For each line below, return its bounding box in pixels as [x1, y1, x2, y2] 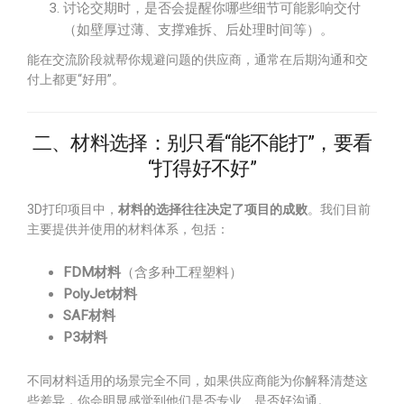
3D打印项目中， [27, 202, 118, 216]
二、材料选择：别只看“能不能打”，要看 [32, 132, 372, 154]
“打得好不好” [147, 157, 257, 179]
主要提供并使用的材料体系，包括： [27, 222, 229, 236]
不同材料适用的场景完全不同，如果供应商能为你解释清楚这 [27, 373, 368, 388]
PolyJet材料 [63, 286, 137, 302]
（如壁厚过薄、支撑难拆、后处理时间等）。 [63, 22, 334, 38]
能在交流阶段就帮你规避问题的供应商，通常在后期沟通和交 [27, 52, 368, 67]
